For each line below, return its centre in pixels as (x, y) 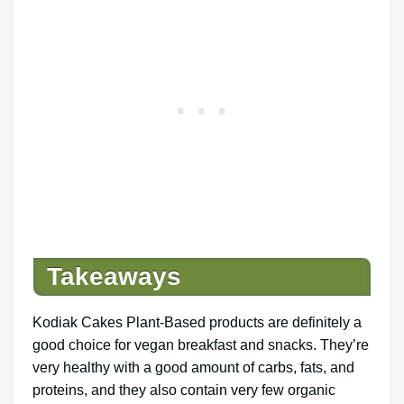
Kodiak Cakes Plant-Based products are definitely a (197, 323)
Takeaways (114, 277)
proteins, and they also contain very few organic (184, 390)
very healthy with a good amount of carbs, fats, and (193, 368)
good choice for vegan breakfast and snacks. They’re (201, 345)
